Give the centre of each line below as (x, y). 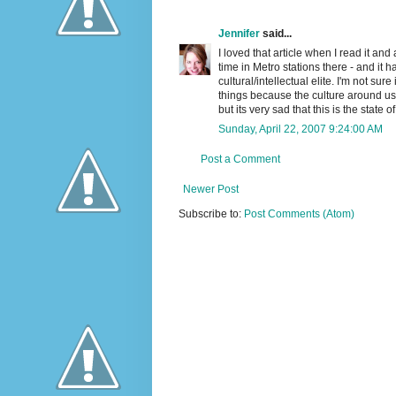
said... (276, 34)
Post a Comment (240, 160)
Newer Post (211, 190)
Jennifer (239, 34)
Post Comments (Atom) (299, 214)
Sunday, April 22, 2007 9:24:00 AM (301, 129)
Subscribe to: (211, 214)
